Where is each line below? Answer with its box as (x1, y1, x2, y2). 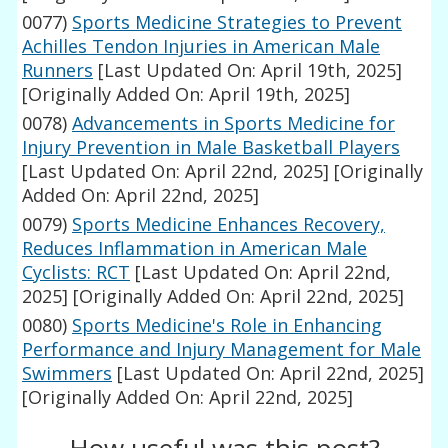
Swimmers (22, 361, 113, 386)
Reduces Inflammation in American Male (22, 236, 368, 261)
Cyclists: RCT (22, 260, 131, 285)
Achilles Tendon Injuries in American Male (22, 34, 381, 59)
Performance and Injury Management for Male (22, 337, 422, 362)
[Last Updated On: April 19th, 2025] (93, 58, 403, 83)
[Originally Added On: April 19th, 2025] (22, 82, 351, 107)
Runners (22, 58, 94, 83)
